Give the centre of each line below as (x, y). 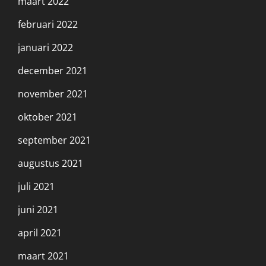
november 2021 (53, 94)
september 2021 (54, 140)
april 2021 (40, 232)
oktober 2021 (47, 117)
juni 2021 (38, 209)
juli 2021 (36, 186)
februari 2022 (48, 24)
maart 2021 (43, 256)
